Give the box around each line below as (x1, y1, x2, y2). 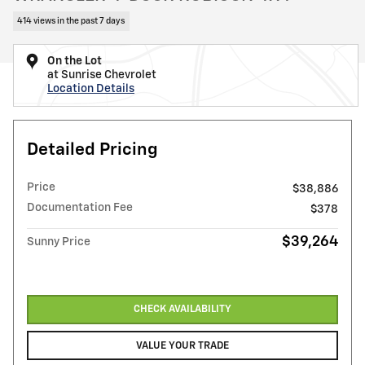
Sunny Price (27, 235, 90, 248)
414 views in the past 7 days (17, 16, 125, 25)
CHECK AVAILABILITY (134, 304, 231, 315)
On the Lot (47, 55, 102, 67)
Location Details (47, 82, 134, 95)
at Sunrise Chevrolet (47, 68, 156, 81)
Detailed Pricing (27, 141, 158, 159)
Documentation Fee (27, 201, 133, 213)
